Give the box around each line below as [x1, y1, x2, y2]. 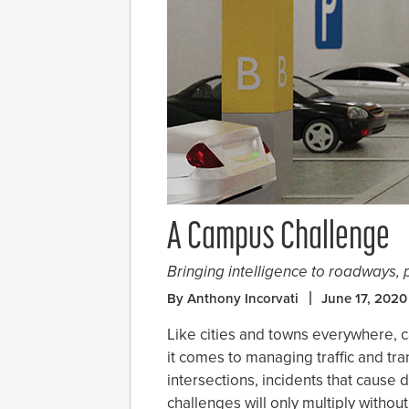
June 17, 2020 [321, 290, 407, 308]
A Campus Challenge [167, 219, 390, 259]
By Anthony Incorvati [167, 290, 299, 308]
